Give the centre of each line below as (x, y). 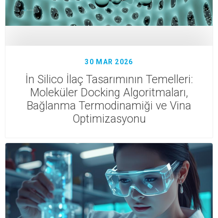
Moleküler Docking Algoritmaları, (109, 93)
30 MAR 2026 (109, 62)
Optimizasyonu (109, 119)
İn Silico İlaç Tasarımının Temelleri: (109, 80)
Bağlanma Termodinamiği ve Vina (109, 106)
